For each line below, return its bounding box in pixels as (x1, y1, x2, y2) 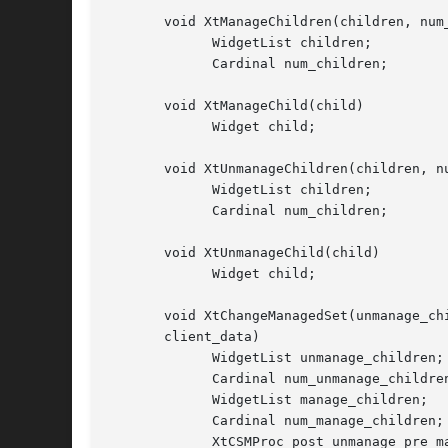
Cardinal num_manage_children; (108, 413, 172, 429)
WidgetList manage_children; (108, 392, 172, 408)
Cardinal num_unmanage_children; (108, 371, 172, 387)
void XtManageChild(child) (108, 98, 364, 114)
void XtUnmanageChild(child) (108, 245, 380, 261)
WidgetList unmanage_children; (108, 350, 172, 366)
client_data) (108, 329, 260, 345)
